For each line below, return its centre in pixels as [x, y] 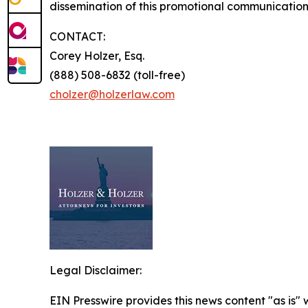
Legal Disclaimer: [96, 270]
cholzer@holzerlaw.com [112, 94]
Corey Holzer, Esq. [97, 55]
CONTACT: [77, 36]
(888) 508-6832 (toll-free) [117, 75]
